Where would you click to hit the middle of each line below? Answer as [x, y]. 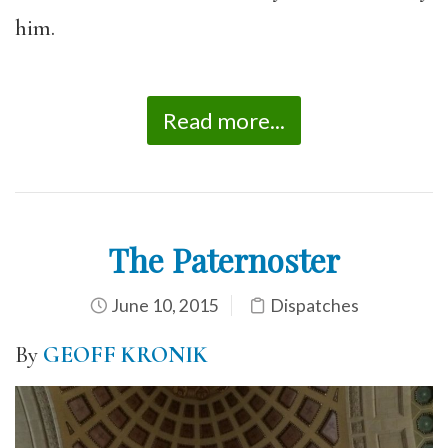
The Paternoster [224, 259]
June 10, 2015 [163, 305]
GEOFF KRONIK [125, 354]
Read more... [224, 120]
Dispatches [314, 305]
